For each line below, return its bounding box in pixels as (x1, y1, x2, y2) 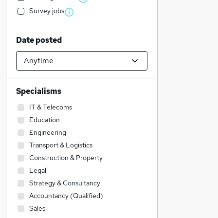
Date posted (16, 35, 62, 45)
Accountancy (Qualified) (29, 191, 103, 200)
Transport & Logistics (29, 141, 92, 149)
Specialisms (16, 86, 61, 96)
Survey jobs (29, 6, 64, 15)
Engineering (29, 128, 66, 137)
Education (29, 115, 60, 124)
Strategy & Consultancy (29, 179, 100, 187)
